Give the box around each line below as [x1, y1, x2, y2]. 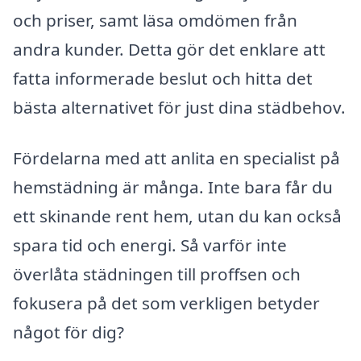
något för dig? [13, 321, 124, 344]
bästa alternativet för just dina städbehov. [13, 95, 346, 118]
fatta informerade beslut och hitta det [13, 66, 313, 89]
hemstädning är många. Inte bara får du [13, 176, 333, 199]
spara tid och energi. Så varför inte [13, 234, 287, 257]
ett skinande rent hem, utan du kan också [13, 205, 342, 228]
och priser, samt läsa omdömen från [13, 8, 297, 31]
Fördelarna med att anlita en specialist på [13, 147, 340, 170]
